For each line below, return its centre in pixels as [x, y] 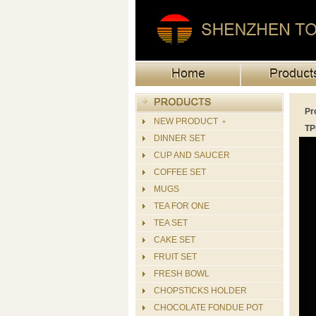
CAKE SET [175, 240]
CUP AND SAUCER [192, 155]
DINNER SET [180, 138]
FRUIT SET [175, 257]
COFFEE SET [180, 172]
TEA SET [171, 223]
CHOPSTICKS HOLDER [200, 291]
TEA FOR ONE [182, 206]
